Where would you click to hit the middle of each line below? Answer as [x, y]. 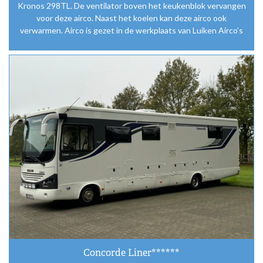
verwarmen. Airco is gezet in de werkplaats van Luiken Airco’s [131, 31]
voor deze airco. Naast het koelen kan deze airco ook [131, 18]
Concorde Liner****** [131, 253]
